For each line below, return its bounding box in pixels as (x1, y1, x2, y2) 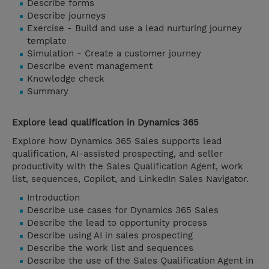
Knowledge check (27, 73, 104, 85)
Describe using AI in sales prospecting (27, 230, 193, 241)
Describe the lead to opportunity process (27, 217, 207, 229)
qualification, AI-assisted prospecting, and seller (12, 148, 223, 160)
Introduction (27, 192, 80, 204)
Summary (27, 86, 68, 97)
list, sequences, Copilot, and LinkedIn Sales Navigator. (12, 174, 249, 185)
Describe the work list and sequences (27, 243, 193, 254)
